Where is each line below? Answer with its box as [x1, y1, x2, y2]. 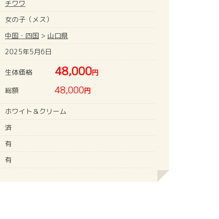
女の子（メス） [5, 14, 53, 24]
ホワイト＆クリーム [5, 106, 66, 116]
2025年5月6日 [5, 46, 52, 56]
